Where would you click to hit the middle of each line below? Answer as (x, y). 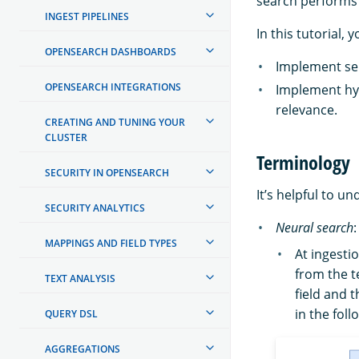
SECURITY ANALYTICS (95, 208)
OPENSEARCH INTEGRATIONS (113, 87)
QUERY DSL (71, 313)
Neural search (315, 227)
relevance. (307, 109)
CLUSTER (66, 137)
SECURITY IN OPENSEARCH (107, 172)
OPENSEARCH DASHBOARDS (111, 51)
